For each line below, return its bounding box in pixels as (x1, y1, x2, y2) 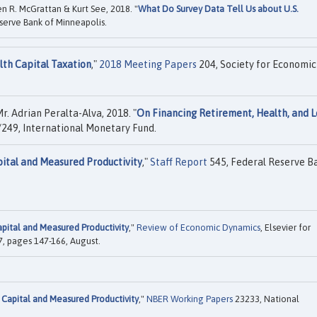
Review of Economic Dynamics (137, 221, 260, 233)
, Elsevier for (260, 221, 311, 233)
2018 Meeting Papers (99, 59, 197, 71)
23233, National (233, 293, 299, 304)
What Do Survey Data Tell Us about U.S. (138, 4, 299, 15)
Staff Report (150, 156, 207, 168)
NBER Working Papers (146, 293, 233, 304)
